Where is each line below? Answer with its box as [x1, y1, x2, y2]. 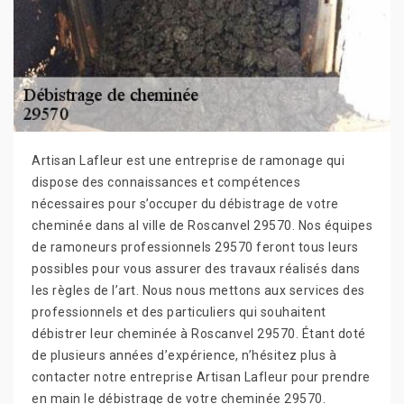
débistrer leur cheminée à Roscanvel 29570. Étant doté [32, 326, 366, 341]
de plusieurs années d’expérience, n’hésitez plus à [32, 347, 336, 363]
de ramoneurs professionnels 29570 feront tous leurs [32, 239, 359, 254]
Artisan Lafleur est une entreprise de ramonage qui [32, 152, 344, 168]
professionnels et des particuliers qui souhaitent [32, 304, 326, 319]
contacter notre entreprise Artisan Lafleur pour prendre [32, 369, 371, 384]
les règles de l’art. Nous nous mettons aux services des [32, 282, 365, 298]
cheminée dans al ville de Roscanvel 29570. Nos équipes [32, 217, 372, 233]
